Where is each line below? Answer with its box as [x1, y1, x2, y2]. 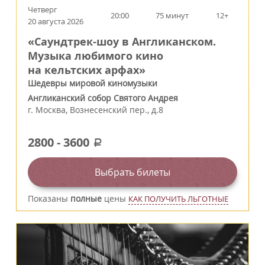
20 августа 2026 [28, 15, 83, 27]
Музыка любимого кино [28, 48, 163, 63]
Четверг [28, 4, 57, 15]
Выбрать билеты [95, 165, 170, 179]
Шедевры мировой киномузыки [28, 77, 157, 89]
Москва [35, 104, 66, 115]
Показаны [28, 192, 70, 204]
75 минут [156, 9, 189, 21]
